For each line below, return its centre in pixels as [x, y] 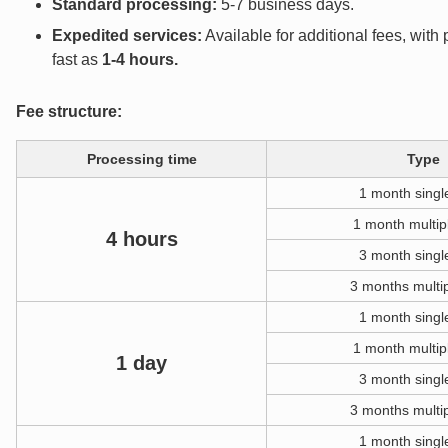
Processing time [141, 158]
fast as [77, 59]
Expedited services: [127, 35]
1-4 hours [138, 59]
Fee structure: [69, 111]
